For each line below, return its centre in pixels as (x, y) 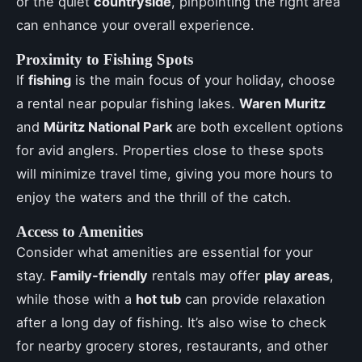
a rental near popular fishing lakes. (128, 104)
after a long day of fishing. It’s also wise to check (171, 323)
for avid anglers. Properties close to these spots (170, 151)
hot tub (158, 299)
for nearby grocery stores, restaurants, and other (172, 346)
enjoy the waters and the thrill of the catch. (154, 198)
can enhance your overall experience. (135, 25)
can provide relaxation (253, 299)
